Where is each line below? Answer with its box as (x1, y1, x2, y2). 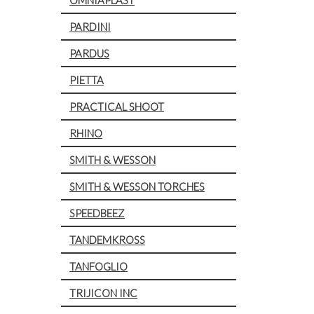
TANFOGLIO (69, 259, 128, 273)
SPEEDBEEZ (69, 206, 125, 219)
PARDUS (69, 46, 109, 60)
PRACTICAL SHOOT (69, 100, 164, 113)
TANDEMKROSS (69, 233, 145, 246)
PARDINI (69, 20, 111, 33)
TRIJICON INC (69, 286, 137, 299)
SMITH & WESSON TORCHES (69, 179, 205, 193)
